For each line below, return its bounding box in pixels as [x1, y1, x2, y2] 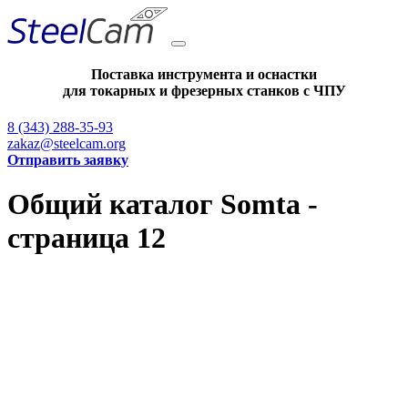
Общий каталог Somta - [7, 187, 318, 220]
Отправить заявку [7, 151, 128, 168]
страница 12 [7, 220, 166, 254]
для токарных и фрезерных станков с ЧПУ [62, 83, 346, 99]
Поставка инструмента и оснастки [91, 66, 317, 83]
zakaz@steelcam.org [7, 135, 126, 151]
